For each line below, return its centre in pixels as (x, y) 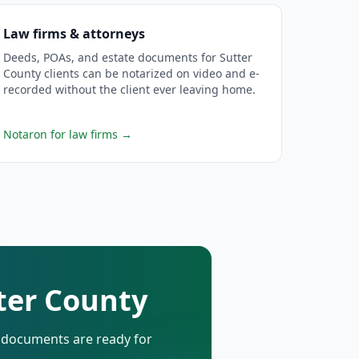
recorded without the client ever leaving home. (129, 89)
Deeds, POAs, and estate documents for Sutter (127, 57)
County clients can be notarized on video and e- (131, 73)
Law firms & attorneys (74, 34)
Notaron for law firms (60, 134)
